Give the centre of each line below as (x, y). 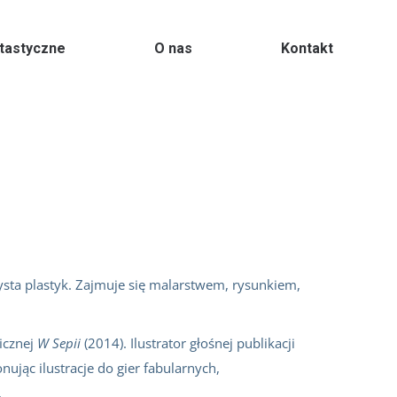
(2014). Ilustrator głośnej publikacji (188, 343)
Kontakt (307, 48)
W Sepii (59, 343)
